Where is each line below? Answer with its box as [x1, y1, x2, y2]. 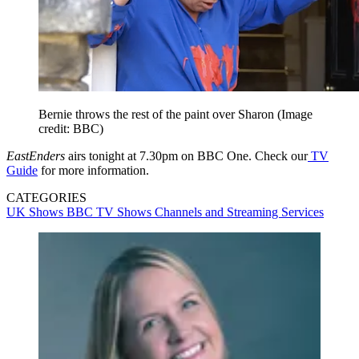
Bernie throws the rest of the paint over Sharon [38, 107, 277, 122]
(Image [277, 107, 313, 122]
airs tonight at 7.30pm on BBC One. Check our [65, 149, 308, 163]
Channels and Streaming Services [155, 205, 324, 220]
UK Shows [6, 205, 67, 220]
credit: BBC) [38, 122, 103, 136]
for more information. [38, 163, 149, 178]
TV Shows [96, 205, 155, 220]
